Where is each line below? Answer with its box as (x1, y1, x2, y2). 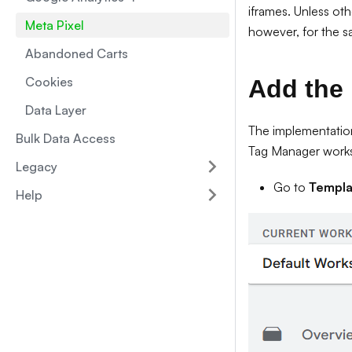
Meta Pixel (25, 17, 84, 33)
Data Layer (25, 102, 86, 118)
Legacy (16, 159, 57, 174)
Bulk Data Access (16, 130, 115, 146)
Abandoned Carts (25, 46, 128, 61)
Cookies (25, 74, 73, 90)
